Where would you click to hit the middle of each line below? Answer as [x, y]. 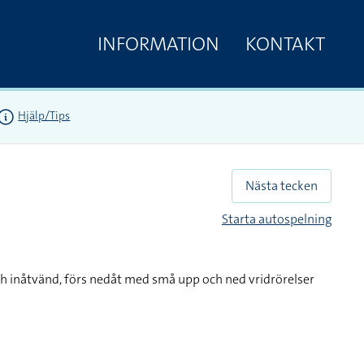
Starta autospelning [277, 219]
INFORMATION [158, 43]
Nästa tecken [282, 186]
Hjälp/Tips [44, 116]
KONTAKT [285, 43]
